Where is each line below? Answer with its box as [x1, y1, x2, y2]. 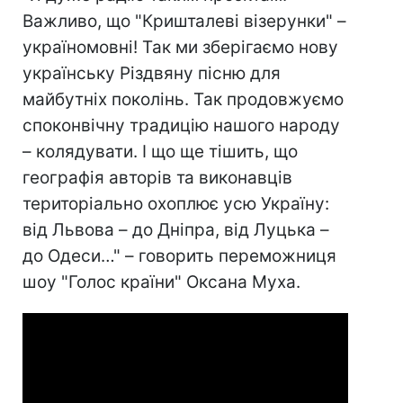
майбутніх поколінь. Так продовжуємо [22, 88, 344, 110]
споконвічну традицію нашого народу [22, 114, 340, 136]
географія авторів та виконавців [22, 166, 292, 188]
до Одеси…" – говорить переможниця [22, 245, 336, 266]
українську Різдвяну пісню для [22, 62, 281, 84]
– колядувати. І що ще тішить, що [22, 140, 298, 162]
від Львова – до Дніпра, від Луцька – [22, 219, 329, 240]
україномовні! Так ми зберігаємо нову [22, 36, 338, 58]
